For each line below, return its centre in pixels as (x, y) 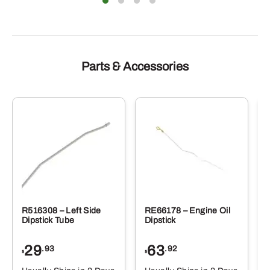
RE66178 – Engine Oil (187, 210)
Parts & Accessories (135, 66)
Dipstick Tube (48, 220)
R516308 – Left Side (61, 210)
